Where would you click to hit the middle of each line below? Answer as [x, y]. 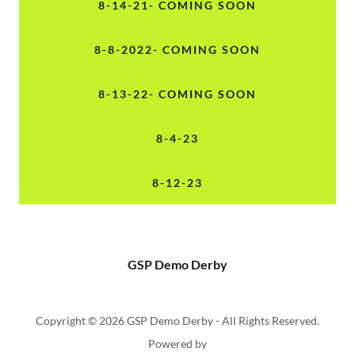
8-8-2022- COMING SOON [177, 49]
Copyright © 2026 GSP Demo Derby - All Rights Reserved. [177, 321]
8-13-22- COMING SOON [177, 94]
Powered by [177, 344]
